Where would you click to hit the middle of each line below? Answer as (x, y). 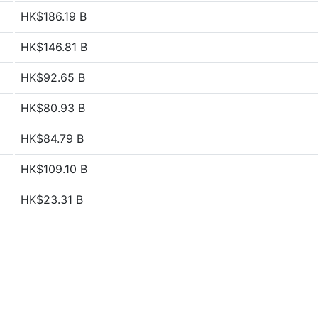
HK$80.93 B (53, 108)
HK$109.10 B (54, 169)
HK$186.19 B (54, 16)
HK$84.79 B (52, 138)
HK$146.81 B (54, 47)
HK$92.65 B (53, 77)
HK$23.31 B (52, 199)
